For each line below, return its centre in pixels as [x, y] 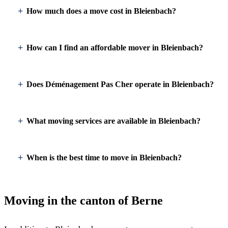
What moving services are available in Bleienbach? [113, 121]
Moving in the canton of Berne [83, 201]
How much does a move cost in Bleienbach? [101, 11]
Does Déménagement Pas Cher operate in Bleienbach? [120, 84]
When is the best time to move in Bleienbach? [104, 158]
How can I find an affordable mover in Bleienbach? [115, 48]
